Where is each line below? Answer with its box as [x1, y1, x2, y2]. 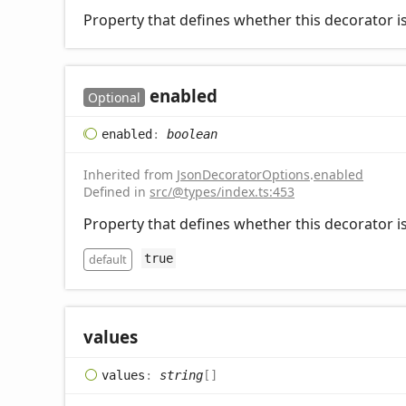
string [159, 367, 203, 382]
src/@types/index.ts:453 [150, 183, 295, 201]
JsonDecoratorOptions [177, 166, 310, 184]
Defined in [83, 183, 150, 201]
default [89, 251, 127, 268]
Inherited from [83, 166, 177, 184]
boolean [167, 126, 217, 141]
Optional [88, 89, 140, 107]
